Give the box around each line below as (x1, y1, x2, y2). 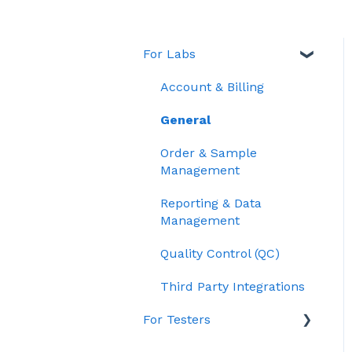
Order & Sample (160, 145, 257, 160)
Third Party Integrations (160, 278, 305, 294)
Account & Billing (160, 79, 264, 94)
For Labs (143, 46, 196, 61)
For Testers (143, 311, 211, 327)
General (160, 112, 211, 127)
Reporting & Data (160, 195, 262, 211)
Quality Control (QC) (160, 245, 280, 261)
